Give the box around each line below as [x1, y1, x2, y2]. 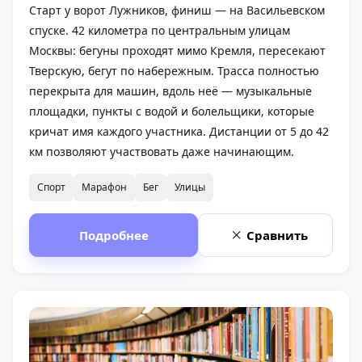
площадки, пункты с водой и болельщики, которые [29, 103, 314, 120]
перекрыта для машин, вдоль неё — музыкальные [29, 83, 312, 99]
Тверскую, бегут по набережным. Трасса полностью [29, 63, 319, 79]
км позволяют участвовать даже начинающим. [29, 144, 294, 160]
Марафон [82, 180, 127, 195]
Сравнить [246, 227, 308, 244]
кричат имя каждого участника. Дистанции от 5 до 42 [29, 124, 329, 140]
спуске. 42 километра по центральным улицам [29, 23, 290, 39]
